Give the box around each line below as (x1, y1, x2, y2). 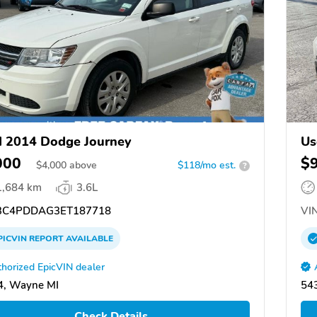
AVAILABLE (64, 233, 113, 245)
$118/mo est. (178, 158, 236, 173)
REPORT (29, 233, 64, 245)
